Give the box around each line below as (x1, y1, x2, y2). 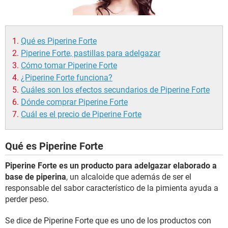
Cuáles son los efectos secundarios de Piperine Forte (21, 85, 210, 95)
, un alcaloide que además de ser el (66, 172, 191, 182)
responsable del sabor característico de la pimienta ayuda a (5, 183, 218, 193)
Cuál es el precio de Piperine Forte (21, 109, 141, 119)
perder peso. (5, 194, 49, 204)
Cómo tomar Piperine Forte (21, 61, 117, 70)
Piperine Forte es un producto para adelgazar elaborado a (5, 161, 217, 170)
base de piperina (5, 172, 66, 182)
